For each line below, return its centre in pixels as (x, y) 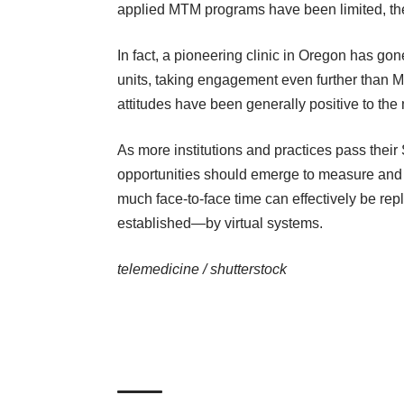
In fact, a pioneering (180, 56)
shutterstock (248, 270)
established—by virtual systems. (220, 224)
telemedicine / (164, 270)
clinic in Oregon (294, 56)
